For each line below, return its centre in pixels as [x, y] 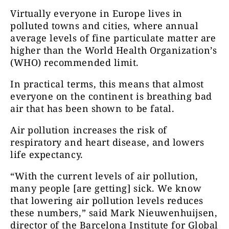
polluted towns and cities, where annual [105, 26]
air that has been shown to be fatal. [93, 108]
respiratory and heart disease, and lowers [107, 142]
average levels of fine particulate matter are [113, 38]
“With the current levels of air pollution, [104, 176]
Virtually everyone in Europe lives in [96, 13]
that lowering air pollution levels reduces [107, 200]
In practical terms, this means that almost [107, 84]
